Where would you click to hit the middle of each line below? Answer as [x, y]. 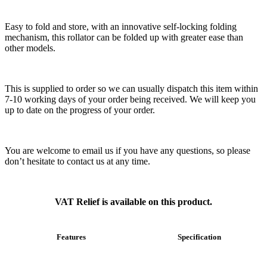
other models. [30, 48]
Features [69, 237]
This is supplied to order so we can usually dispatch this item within [131, 89]
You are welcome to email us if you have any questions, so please [128, 151]
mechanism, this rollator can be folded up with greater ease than [124, 38]
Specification [198, 237]
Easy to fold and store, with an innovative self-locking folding [121, 27]
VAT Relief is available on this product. [133, 202]
